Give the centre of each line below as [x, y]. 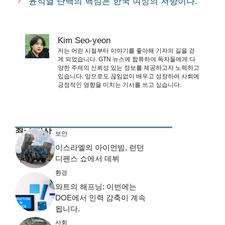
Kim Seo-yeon [84, 41]
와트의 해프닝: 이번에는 [96, 186]
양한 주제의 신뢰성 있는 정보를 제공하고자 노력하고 [129, 68]
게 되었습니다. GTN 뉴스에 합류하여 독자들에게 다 [127, 60]
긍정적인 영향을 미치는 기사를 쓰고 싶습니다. [120, 85]
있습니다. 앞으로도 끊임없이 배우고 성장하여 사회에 [129, 77]
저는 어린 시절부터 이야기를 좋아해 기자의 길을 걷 [126, 51]
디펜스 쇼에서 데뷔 [87, 159]
